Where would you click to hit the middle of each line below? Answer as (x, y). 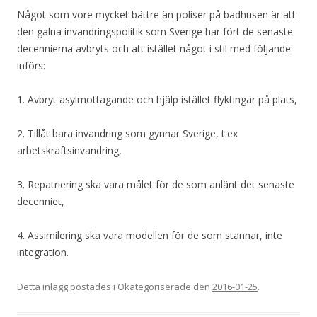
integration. (43, 253)
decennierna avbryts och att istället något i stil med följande (154, 49)
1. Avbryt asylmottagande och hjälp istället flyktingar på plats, (157, 100)
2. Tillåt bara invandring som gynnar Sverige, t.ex (127, 134)
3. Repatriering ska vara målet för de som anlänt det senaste (156, 185)
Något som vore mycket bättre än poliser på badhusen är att (156, 15)
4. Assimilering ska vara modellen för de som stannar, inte (150, 236)
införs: (31, 66)
